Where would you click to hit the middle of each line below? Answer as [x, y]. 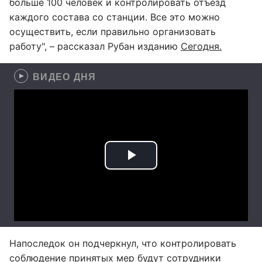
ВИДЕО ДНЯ [65, 76]
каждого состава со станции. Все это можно [115, 17]
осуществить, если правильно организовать [113, 32]
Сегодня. [201, 46]
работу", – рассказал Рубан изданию [95, 46]
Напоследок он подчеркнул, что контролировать [123, 243]
